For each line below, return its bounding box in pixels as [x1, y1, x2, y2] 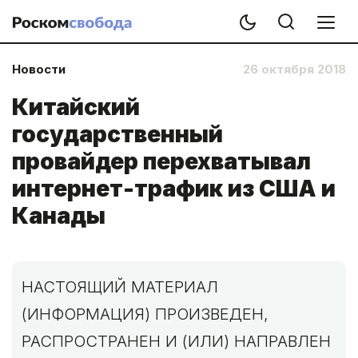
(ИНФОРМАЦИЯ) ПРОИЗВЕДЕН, [22, 304, 268, 324]
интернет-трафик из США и [12, 175, 336, 202]
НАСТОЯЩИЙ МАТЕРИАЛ [22, 277, 218, 296]
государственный [12, 121, 223, 148]
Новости [12, 62, 66, 77]
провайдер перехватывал [12, 148, 311, 175]
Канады [12, 202, 105, 229]
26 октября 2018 [243, 62, 346, 77]
